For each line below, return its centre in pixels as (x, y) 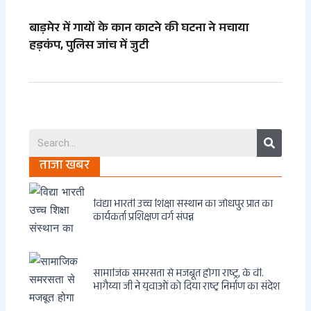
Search (285, 133)
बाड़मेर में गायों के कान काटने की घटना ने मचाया (139, 29)
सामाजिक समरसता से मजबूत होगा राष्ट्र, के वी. (179, 275)
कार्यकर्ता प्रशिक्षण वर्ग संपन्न (144, 219)
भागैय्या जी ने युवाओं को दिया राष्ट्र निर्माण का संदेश (187, 288)
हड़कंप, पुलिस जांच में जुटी (89, 46)
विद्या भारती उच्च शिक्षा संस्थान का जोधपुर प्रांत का (183, 205)
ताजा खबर (65, 167)
